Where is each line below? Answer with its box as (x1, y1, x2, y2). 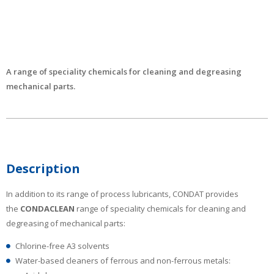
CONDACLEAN (20, 202, 75, 214)
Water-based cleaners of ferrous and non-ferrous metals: (15, 254, 231, 266)
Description (6, 160, 80, 177)
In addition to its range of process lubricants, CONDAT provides (6, 188, 239, 199)
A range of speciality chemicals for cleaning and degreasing (6, 66, 242, 77)
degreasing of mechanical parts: (6, 217, 125, 229)
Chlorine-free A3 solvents (15, 240, 109, 251)
